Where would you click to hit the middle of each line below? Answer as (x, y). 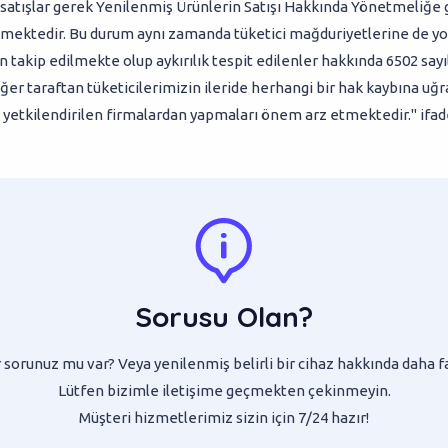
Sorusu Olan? (224, 317)
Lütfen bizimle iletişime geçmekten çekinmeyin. (224, 391)
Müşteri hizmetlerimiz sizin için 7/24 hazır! (224, 418)
